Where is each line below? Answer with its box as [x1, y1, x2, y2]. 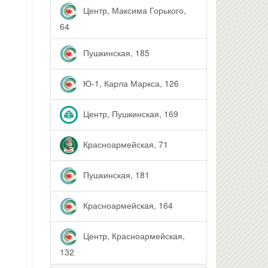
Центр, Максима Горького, [80, 4, 186, 16]
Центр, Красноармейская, [80, 229, 185, 242]
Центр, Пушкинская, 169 [80, 107, 178, 120]
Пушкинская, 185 [80, 46, 150, 59]
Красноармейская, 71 [80, 138, 168, 150]
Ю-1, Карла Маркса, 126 [80, 77, 179, 89]
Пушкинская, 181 [80, 168, 150, 181]
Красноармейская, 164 [80, 199, 173, 211]
